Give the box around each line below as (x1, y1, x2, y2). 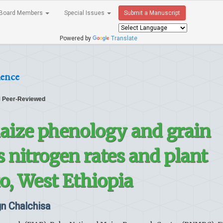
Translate (111, 35, 137, 42)
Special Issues (64, 9, 106, 16)
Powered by (57, 35, 93, 42)
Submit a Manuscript (124, 9, 180, 16)
